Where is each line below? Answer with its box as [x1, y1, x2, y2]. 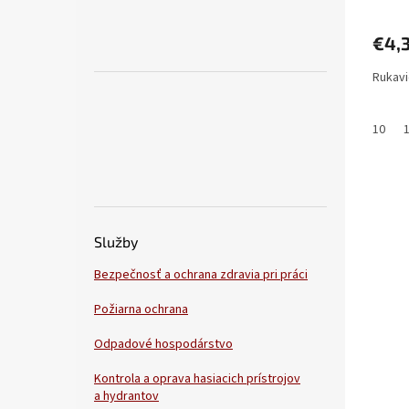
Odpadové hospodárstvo [94, 335, 233, 354]
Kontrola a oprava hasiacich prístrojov [94, 370, 300, 389]
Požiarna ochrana [94, 300, 188, 320]
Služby [94, 233, 138, 251]
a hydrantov [94, 387, 159, 406]
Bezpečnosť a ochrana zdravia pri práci [94, 266, 308, 285]
